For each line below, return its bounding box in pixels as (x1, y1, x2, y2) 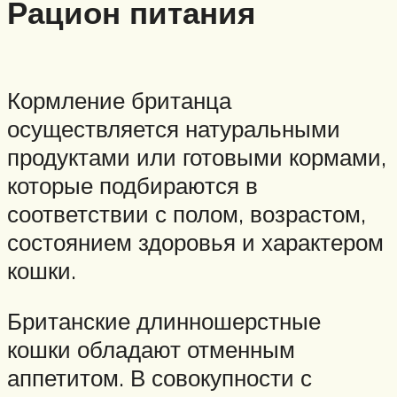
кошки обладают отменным (7, 335, 295, 364)
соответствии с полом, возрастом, (7, 198, 366, 228)
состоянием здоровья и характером (7, 227, 384, 256)
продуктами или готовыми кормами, (7, 142, 386, 171)
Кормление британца (7, 85, 231, 114)
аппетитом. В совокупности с (7, 363, 312, 393)
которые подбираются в (7, 170, 258, 199)
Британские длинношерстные (7, 307, 321, 336)
